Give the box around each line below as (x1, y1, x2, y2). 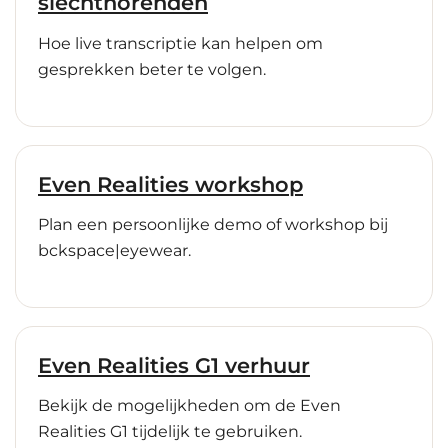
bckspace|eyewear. (38, 241, 191, 261)
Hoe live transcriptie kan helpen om (38, 33, 323, 53)
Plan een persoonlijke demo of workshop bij (38, 215, 388, 235)
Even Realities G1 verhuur (38, 352, 310, 378)
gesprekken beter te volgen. (38, 59, 266, 79)
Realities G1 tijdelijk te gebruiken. (38, 422, 302, 442)
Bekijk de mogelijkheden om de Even (38, 396, 341, 416)
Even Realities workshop (38, 171, 303, 197)
